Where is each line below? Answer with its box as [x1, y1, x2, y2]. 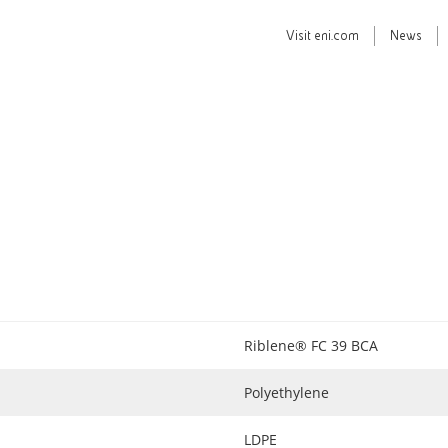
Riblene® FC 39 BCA [244, 336, 378, 355]
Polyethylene [244, 383, 329, 402]
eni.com [314, 29, 359, 43]
